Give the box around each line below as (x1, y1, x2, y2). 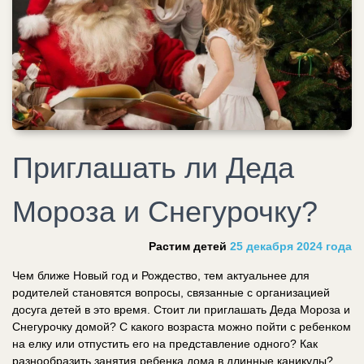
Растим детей (149, 239, 230, 253)
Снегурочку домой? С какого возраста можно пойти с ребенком (12, 319, 351, 333)
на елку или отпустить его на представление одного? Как (12, 336, 318, 350)
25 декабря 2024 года (230, 239, 352, 253)
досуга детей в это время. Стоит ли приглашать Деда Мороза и (12, 302, 350, 316)
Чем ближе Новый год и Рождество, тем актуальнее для (12, 268, 310, 282)
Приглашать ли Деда (12, 150, 294, 184)
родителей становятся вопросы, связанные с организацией (12, 285, 330, 299)
